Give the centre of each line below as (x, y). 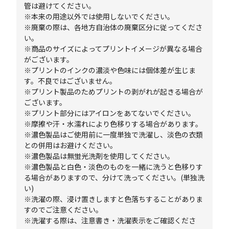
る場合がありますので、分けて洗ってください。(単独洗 (114, 177)
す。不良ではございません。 (71, 81)
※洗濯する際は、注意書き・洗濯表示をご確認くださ (110, 220)
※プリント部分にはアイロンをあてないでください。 (110, 113)
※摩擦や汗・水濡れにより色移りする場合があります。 (113, 124)
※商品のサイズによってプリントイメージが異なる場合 (113, 49)
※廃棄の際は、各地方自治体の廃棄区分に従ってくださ (113, 27)
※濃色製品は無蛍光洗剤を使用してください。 (99, 156)
